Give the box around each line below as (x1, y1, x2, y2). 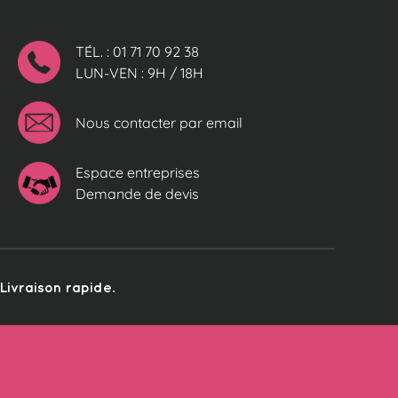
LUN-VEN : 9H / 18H (76, 63, 203, 82)
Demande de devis (76, 184, 199, 203)
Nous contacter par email (76, 113, 243, 131)
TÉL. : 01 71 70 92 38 (76, 42, 199, 60)
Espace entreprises (76, 163, 200, 181)
